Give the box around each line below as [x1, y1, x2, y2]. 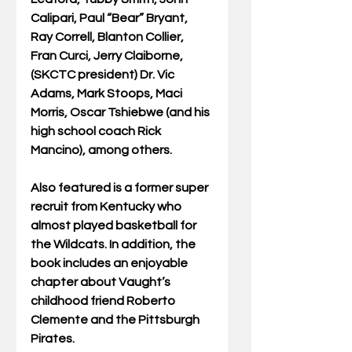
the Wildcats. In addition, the [31, 238, 198, 251]
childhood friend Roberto [31, 295, 178, 308]
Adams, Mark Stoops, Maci [31, 87, 185, 101]
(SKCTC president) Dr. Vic [31, 68, 177, 82]
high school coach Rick [31, 125, 163, 138]
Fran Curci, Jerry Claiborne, [31, 49, 185, 63]
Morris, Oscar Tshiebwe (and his [31, 106, 212, 119]
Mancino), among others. [31, 144, 174, 157]
